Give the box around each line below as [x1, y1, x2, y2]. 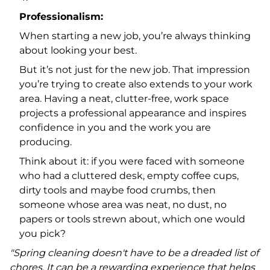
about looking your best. [19, 44, 137, 56]
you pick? [19, 227, 66, 239]
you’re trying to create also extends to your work [19, 78, 253, 90]
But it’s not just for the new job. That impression [19, 63, 250, 75]
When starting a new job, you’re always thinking [19, 30, 251, 42]
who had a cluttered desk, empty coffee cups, [19, 169, 239, 181]
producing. [19, 136, 72, 148]
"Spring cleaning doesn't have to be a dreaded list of [10, 246, 259, 259]
